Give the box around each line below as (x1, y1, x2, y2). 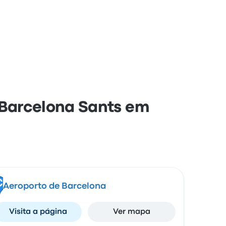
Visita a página (9, 208, 67, 215)
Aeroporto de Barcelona (3, 183, 106, 190)
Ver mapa (113, 208, 150, 215)
